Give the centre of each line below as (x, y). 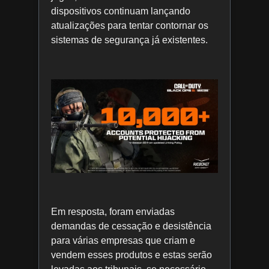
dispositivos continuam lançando (121, 11)
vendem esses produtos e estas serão (131, 255)
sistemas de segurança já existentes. (129, 40)
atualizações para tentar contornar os (130, 26)
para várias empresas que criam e (123, 240)
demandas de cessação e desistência (131, 226)
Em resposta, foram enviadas (113, 211)
